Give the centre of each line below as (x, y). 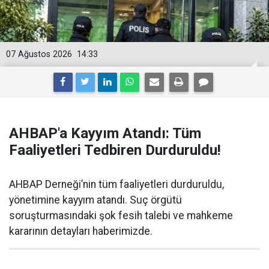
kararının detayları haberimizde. (81, 231)
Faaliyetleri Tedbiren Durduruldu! (115, 150)
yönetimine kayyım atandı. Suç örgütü (95, 200)
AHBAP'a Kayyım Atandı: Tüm (105, 133)
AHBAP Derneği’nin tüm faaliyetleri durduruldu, (116, 184)
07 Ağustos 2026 (39, 54)
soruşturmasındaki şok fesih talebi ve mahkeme (121, 216)
